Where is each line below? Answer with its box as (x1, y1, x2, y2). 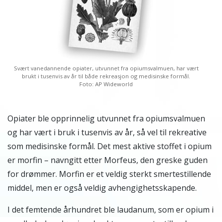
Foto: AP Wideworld (79, 80, 133, 88)
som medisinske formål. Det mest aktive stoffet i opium (7, 140, 212, 152)
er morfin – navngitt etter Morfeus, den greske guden (7, 154, 208, 166)
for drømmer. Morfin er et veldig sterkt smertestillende (7, 168, 211, 179)
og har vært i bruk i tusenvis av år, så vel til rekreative (7, 126, 207, 138)
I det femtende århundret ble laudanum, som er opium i (7, 204, 214, 215)
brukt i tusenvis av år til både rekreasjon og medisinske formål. (22, 72, 190, 80)
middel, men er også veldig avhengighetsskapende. (7, 182, 197, 193)
